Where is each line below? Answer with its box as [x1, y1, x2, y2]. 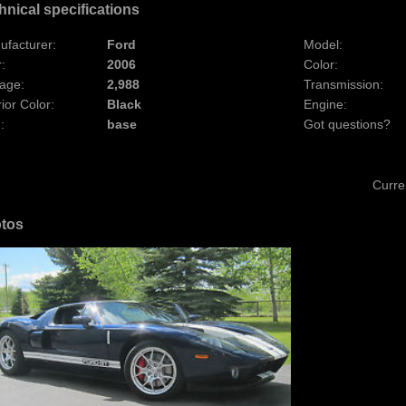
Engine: [304, 97, 347, 111]
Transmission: [304, 77, 383, 92]
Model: [304, 37, 343, 52]
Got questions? [304, 117, 391, 131]
